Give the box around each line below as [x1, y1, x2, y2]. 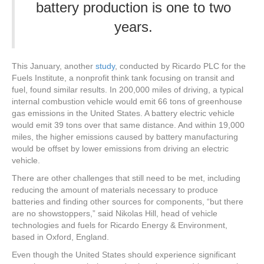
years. [114, 19, 153, 35]
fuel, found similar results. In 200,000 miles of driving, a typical [12, 85, 243, 94]
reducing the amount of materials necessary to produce [12, 185, 218, 194]
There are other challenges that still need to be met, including [12, 173, 240, 183]
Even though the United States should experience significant [12, 250, 236, 259]
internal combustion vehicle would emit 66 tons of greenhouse [12, 97, 242, 106]
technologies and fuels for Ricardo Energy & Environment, [12, 220, 227, 230]
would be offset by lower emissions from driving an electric [12, 144, 229, 153]
